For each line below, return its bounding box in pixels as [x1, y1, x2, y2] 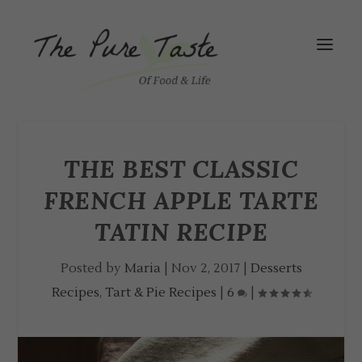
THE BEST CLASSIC [64, 154, 298, 184]
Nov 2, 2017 [170, 260, 240, 276]
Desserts [250, 260, 302, 276]
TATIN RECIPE [95, 217, 267, 247]
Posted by [60, 260, 124, 276]
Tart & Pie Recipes [104, 284, 217, 301]
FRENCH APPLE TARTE [44, 185, 318, 216]
